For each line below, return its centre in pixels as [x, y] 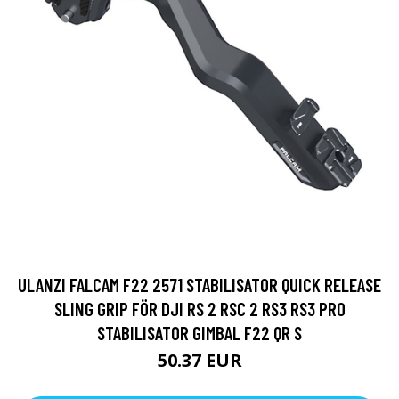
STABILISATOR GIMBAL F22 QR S [199, 333]
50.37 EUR [199, 361]
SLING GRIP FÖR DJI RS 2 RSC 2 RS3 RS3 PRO [199, 309]
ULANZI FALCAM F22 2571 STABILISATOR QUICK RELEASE [199, 285]
